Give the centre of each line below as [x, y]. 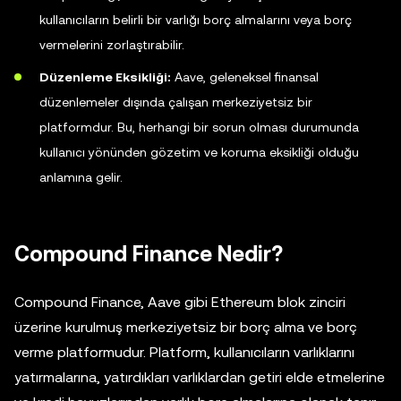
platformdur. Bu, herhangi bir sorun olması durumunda [199, 128]
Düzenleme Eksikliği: [105, 77]
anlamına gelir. [81, 178]
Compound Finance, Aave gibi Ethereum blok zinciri [180, 303]
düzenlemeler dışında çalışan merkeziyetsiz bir [176, 102]
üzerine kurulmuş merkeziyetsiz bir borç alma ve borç [186, 328]
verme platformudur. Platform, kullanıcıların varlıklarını [184, 353]
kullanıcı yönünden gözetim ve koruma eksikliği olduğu [199, 153]
